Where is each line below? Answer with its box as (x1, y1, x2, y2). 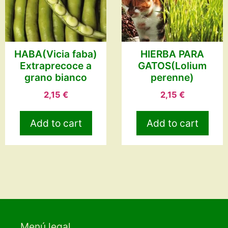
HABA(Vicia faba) (14, 48, 97, 61)
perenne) (151, 71, 194, 84)
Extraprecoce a (20, 60, 92, 72)
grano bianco (24, 71, 87, 84)
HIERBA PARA (140, 48, 204, 61)
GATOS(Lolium (138, 60, 207, 72)
